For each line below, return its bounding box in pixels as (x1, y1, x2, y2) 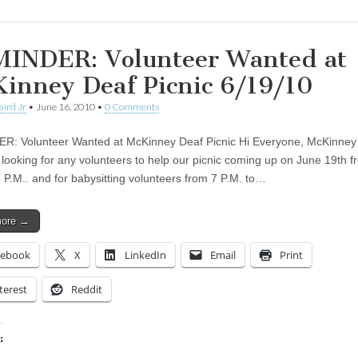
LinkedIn (125, 247, 166, 262)
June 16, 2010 (36, 100, 95, 113)
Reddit (71, 281, 102, 296)
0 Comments (105, 100, 159, 113)
